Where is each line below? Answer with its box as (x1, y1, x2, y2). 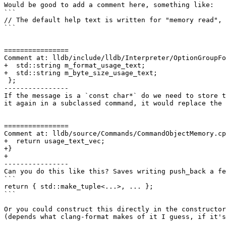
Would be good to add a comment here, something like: (4, 1, 214, 9)
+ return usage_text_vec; (4, 137, 105, 145)
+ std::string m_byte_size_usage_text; (4, 69, 157, 77)
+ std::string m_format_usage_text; (4, 62, 145, 70)
